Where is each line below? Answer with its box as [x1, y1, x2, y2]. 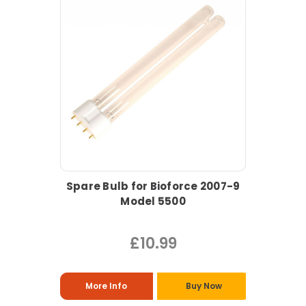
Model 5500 [120, 194, 186, 209]
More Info [85, 280, 128, 292]
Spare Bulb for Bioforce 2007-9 [66, 179, 240, 194]
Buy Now [185, 280, 222, 292]
